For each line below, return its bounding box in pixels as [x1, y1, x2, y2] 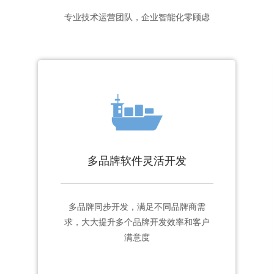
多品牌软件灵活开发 [87, 154, 187, 167]
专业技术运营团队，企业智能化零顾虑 [64, 12, 210, 22]
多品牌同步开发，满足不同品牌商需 [68, 202, 206, 212]
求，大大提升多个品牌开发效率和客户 [64, 217, 210, 227]
